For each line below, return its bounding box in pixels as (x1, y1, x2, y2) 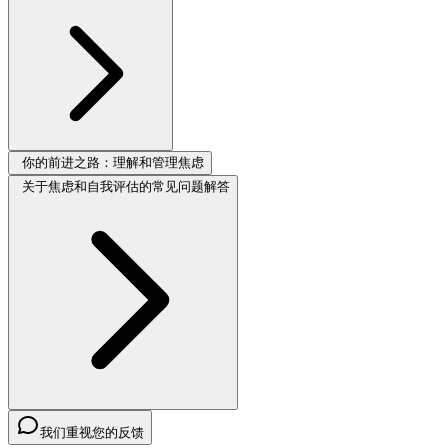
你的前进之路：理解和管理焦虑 (22, 155, 204, 171)
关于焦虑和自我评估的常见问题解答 (22, 179, 230, 195)
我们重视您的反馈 (40, 425, 144, 441)
